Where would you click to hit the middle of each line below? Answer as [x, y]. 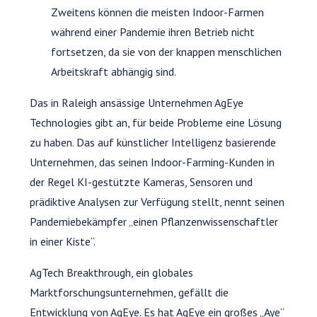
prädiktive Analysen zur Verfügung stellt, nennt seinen [157, 201]
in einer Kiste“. [63, 241]
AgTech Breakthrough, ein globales [112, 272]
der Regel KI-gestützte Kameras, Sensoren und [142, 181]
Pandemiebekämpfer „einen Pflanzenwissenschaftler [154, 221]
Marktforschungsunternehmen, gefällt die [129, 292]
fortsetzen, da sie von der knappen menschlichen [167, 51]
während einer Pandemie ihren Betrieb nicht [153, 31]
